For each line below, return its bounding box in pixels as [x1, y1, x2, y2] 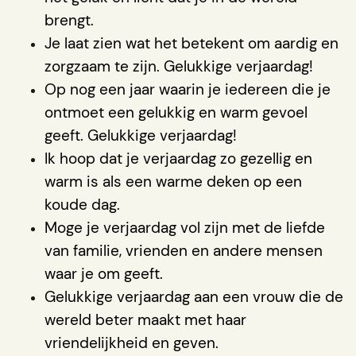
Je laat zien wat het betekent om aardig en [44, 33, 339, 53]
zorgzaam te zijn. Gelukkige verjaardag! [44, 56, 313, 76]
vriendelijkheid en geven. [44, 332, 219, 353]
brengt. [44, 10, 94, 30]
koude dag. [44, 194, 120, 215]
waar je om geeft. [44, 263, 163, 284]
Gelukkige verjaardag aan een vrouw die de [44, 286, 343, 307]
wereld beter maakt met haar [44, 309, 246, 330]
